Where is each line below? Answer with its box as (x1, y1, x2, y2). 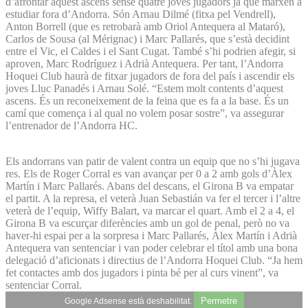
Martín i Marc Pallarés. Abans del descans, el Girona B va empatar (5, 179, 294, 192)
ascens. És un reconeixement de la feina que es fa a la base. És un (5, 94, 289, 107)
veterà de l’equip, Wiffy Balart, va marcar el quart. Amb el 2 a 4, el (5, 204, 294, 217)
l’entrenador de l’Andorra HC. (5, 119, 140, 131)
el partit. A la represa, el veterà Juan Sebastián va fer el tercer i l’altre (5, 192, 300, 204)
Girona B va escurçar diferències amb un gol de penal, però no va (5, 217, 289, 229)
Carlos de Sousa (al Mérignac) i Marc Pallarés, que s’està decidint (5, 32, 289, 45)
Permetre (200, 295, 237, 306)
